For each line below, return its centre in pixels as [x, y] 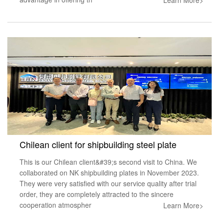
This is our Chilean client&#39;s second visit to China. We [108, 162]
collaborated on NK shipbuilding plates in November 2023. [109, 172]
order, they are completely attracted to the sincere [97, 194]
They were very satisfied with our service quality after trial [108, 183]
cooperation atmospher [55, 205]
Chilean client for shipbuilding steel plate [98, 144]
